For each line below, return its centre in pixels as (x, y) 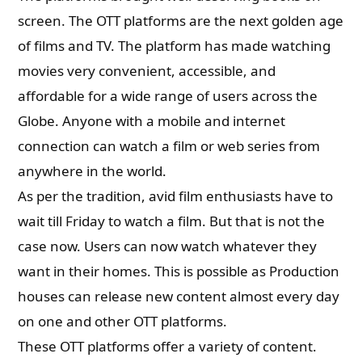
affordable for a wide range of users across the (168, 96)
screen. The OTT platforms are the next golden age (181, 21)
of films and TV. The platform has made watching (175, 46)
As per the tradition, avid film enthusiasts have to (176, 196)
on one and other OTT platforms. (124, 321)
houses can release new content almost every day (179, 296)
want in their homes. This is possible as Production (179, 271)
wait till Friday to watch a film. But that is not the (172, 221)
